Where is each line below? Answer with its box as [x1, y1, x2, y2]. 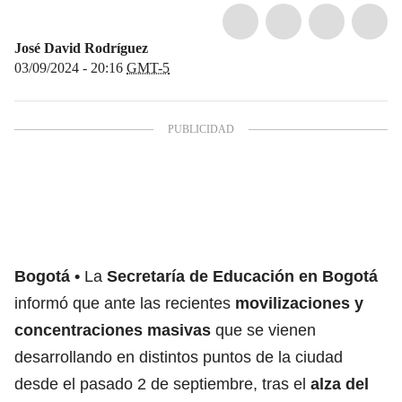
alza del [310, 374, 369, 393]
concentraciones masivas [14, 320, 215, 339]
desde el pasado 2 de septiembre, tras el [14, 374, 310, 393]
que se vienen [215, 320, 316, 339]
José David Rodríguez [14, 39, 148, 56]
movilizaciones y [235, 293, 363, 312]
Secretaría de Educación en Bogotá [107, 267, 378, 285]
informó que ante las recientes [14, 293, 235, 312]
